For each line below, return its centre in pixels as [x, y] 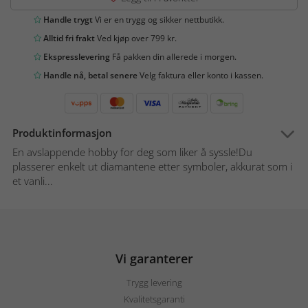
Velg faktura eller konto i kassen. [200, 76]
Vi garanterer [154, 259]
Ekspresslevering [76, 57]
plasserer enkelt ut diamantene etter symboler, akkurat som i [152, 167]
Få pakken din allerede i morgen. [173, 57]
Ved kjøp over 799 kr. [136, 38]
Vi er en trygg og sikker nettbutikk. [158, 20]
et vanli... [33, 181]
